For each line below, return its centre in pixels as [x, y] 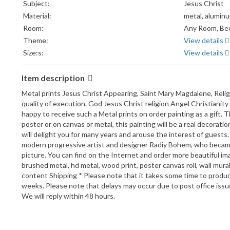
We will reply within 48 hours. [68, 196]
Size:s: [33, 53]
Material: [37, 16]
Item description [54, 78]
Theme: [36, 41]
